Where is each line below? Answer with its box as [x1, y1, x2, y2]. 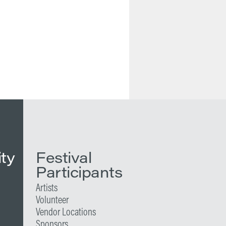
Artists [36, 181, 58, 194]
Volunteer [36, 193, 69, 206]
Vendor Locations [36, 205, 96, 218]
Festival [36, 147, 91, 167]
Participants [36, 161, 122, 182]
